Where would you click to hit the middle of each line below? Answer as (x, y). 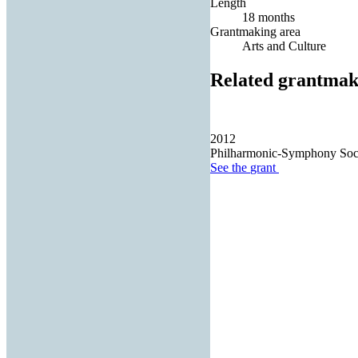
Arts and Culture (284, 46)
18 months (268, 17)
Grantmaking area (255, 31)
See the (230, 168)
